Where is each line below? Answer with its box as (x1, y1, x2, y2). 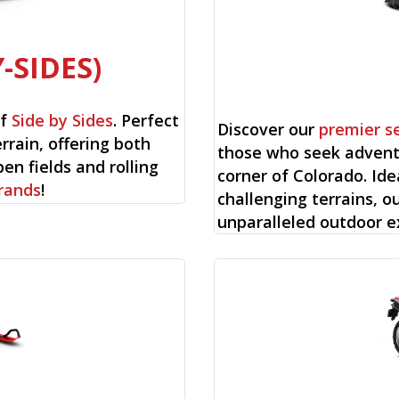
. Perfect (113, 110, 180, 132)
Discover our (217, 118, 320, 140)
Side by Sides (12, 110, 114, 132)
